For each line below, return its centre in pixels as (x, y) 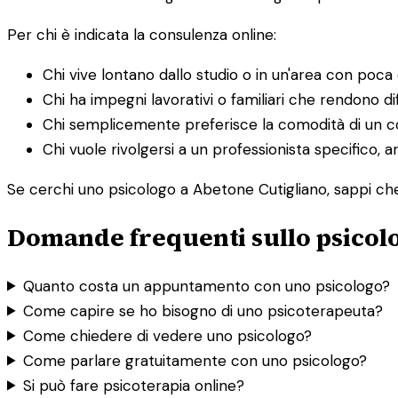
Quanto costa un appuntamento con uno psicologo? (207, 286)
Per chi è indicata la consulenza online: (142, 34)
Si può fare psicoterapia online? (134, 385)
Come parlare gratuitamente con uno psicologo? (195, 360)
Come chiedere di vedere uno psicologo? (168, 335)
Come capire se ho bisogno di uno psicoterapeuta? (203, 310)
